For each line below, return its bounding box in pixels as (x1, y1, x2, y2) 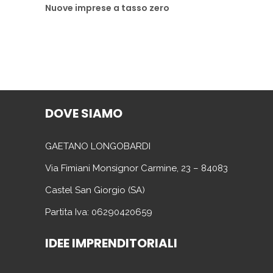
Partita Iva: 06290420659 (45, 206, 152, 218)
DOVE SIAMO (45, 104, 122, 122)
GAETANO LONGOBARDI (45, 140, 151, 152)
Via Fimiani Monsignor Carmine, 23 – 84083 (45, 162, 228, 174)
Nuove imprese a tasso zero (45, 1, 169, 14)
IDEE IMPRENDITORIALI (45, 234, 177, 252)
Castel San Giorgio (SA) (45, 184, 145, 196)
